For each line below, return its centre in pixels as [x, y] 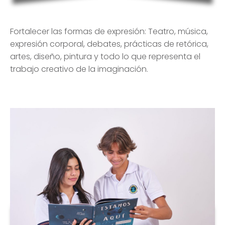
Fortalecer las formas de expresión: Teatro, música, [109, 32]
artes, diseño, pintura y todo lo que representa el [105, 57]
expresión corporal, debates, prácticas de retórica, [109, 44]
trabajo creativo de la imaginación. [79, 69]
